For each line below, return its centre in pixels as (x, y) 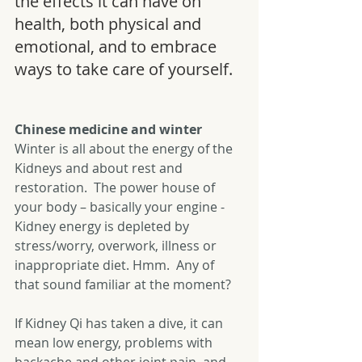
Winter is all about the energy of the (125, 149)
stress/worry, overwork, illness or (117, 246)
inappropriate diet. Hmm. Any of (116, 265)
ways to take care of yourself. (124, 69)
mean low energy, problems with (115, 343)
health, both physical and (110, 24)
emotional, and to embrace (118, 46)
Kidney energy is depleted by (103, 226)
